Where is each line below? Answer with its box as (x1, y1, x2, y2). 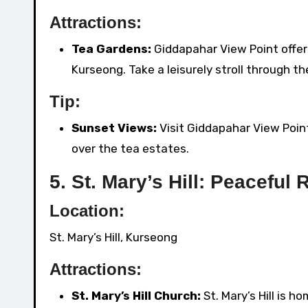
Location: (49, 201, 124, 221)
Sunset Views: (71, 121, 157, 135)
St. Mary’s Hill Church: (71, 289, 201, 303)
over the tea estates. (71, 142, 189, 156)
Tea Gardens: (71, 42, 151, 56)
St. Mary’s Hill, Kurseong (49, 230, 177, 245)
